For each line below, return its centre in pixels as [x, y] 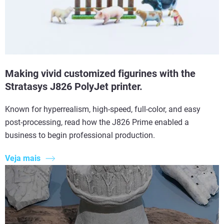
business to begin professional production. [80, 135]
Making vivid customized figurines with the [100, 73]
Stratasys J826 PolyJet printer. [74, 86]
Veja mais [23, 158]
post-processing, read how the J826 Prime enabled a [97, 122]
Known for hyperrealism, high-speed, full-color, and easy [103, 109]
